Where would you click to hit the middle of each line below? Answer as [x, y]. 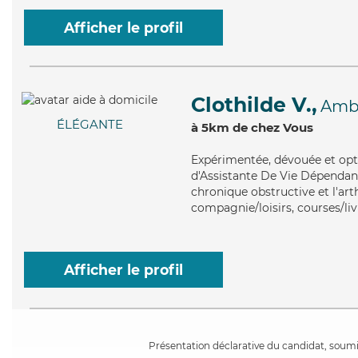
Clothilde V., [254, 105]
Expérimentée [230, 160]
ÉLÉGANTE [89, 125]
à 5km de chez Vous [252, 127]
